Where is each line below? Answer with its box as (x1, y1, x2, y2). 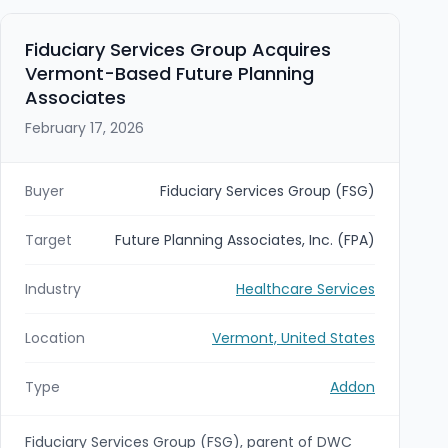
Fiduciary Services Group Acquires (25, 36, 331, 62)
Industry (25, 278, 81, 299)
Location (25, 327, 85, 348)
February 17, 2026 (25, 117, 144, 138)
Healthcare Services (236, 278, 375, 299)
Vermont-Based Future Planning (25, 60, 314, 86)
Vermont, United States (212, 327, 375, 348)
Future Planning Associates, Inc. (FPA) (115, 229, 375, 250)
